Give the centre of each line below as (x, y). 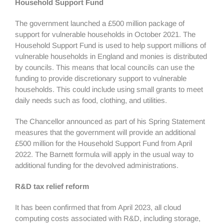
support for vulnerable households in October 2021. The (105, 34)
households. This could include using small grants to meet (109, 89)
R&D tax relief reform (52, 186)
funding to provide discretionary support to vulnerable (101, 78)
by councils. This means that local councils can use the (105, 67)
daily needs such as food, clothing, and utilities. (92, 100)
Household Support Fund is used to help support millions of (110, 45)
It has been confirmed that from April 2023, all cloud (98, 207)
